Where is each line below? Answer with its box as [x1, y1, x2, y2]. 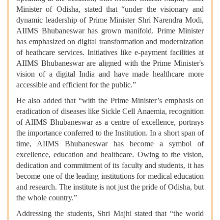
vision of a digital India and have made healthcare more [16, 69, 204, 78]
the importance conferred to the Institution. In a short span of [16, 128, 204, 137]
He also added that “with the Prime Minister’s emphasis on [16, 96, 204, 105]
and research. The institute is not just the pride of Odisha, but [16, 182, 204, 191]
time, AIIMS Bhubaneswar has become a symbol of [16, 139, 204, 148]
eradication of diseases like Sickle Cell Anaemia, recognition [16, 107, 204, 115]
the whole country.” [16, 193, 77, 202]
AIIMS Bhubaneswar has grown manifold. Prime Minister [16, 26, 204, 35]
